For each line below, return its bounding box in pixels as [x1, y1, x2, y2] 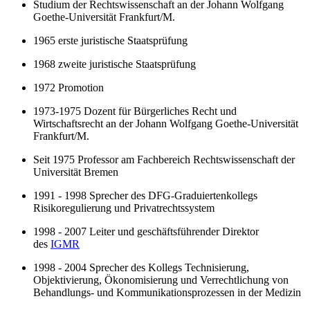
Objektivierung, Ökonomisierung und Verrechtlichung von [33, 273, 289, 286]
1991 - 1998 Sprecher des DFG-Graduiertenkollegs [33, 189, 257, 201]
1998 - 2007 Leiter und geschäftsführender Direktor [33, 225, 259, 237]
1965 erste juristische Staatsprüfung [33, 34, 190, 46]
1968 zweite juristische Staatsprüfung [33, 57, 199, 70]
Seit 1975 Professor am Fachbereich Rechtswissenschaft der [33, 153, 295, 165]
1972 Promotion [33, 81, 107, 93]
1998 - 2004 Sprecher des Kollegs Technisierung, [33, 261, 249, 273]
